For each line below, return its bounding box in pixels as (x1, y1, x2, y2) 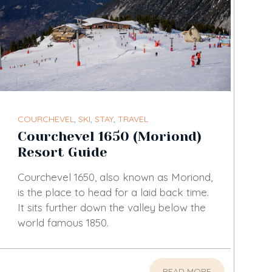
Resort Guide (17, 144, 107, 160)
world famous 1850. (17, 216, 109, 229)
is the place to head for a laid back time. (17, 186, 209, 199)
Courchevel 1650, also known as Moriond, (17, 171, 212, 184)
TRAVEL (117, 114, 148, 125)
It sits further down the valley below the (17, 201, 206, 214)
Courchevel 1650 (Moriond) (17, 129, 202, 144)
